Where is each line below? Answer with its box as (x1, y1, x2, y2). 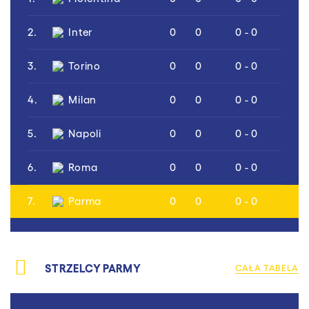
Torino (68, 59, 101, 72)
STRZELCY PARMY (45, 261, 141, 275)
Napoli (68, 127, 102, 139)
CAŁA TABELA (235, 262, 299, 272)
